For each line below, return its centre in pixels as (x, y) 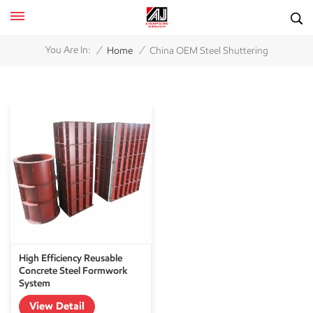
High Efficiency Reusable (71, 258)
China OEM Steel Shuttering (209, 50)
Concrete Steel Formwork (74, 270)
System (35, 283)
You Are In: (67, 50)
